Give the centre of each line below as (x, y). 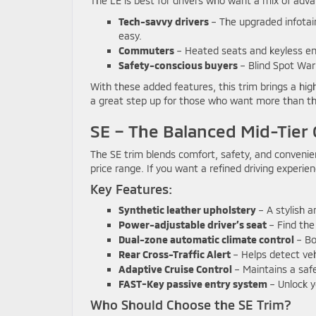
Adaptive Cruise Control (175, 269)
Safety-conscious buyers (178, 65)
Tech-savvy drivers (164, 21)
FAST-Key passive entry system (193, 284)
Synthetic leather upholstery (187, 209)
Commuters (146, 50)
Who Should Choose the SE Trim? (191, 304)
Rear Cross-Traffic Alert (175, 254)
